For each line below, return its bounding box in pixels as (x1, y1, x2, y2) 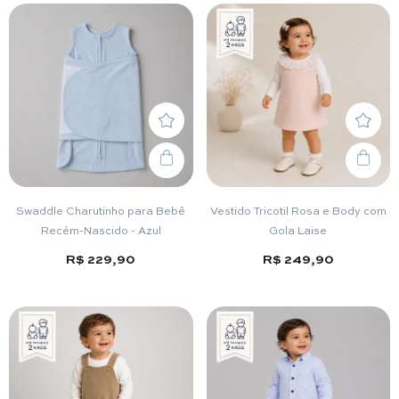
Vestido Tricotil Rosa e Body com (209, 202, 387, 219)
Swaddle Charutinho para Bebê (16, 202, 186, 219)
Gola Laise (269, 222, 328, 239)
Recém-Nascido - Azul (40, 222, 161, 239)
